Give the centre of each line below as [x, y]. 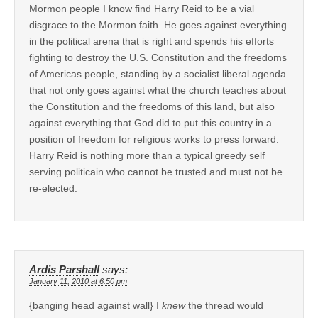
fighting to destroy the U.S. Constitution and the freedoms [158, 57]
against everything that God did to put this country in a [150, 122]
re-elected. [53, 188]
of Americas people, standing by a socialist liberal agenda [158, 73]
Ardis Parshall [64, 269]
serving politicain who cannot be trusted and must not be [156, 171]
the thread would [224, 305]
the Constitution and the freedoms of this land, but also [152, 106]
